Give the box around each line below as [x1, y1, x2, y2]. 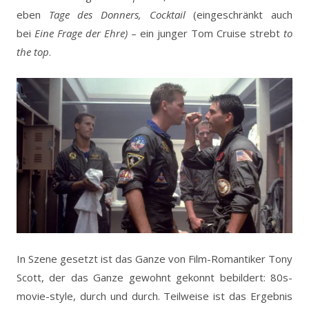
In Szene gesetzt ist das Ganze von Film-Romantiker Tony [17, 252, 292, 266]
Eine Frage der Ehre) [31, 26, 128, 40]
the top [17, 44, 49, 59]
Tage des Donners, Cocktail [48, 7, 194, 21]
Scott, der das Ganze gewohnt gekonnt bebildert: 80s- [17, 270, 292, 285]
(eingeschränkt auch [193, 7, 293, 21]
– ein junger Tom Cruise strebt [128, 26, 283, 40]
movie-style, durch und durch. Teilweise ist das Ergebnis [17, 289, 292, 303]
